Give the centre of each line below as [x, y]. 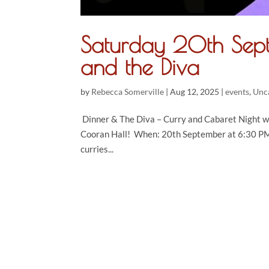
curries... [97, 149]
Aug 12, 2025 [195, 91]
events [237, 91]
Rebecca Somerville [128, 91]
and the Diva [140, 66]
